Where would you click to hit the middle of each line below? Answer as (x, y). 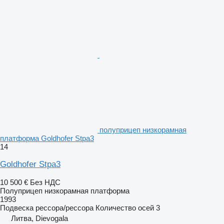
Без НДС (45, 182)
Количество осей (125, 207)
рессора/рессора (64, 207)
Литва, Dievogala (39, 218)
